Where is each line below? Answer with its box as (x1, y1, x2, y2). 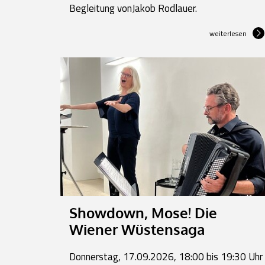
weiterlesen (209, 27, 247, 39)
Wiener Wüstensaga (69, 219, 205, 238)
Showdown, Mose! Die (69, 203, 217, 222)
